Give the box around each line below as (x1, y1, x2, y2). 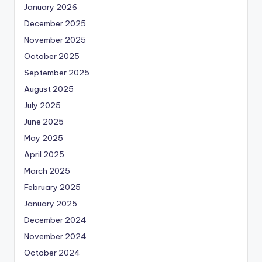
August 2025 (24, 83, 74, 94)
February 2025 (24, 181, 81, 192)
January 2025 (24, 198, 77, 209)
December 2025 (24, 18, 86, 29)
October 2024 (24, 247, 80, 258)
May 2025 (24, 132, 63, 143)
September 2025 (24, 67, 89, 78)
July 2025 (24, 99, 61, 111)
